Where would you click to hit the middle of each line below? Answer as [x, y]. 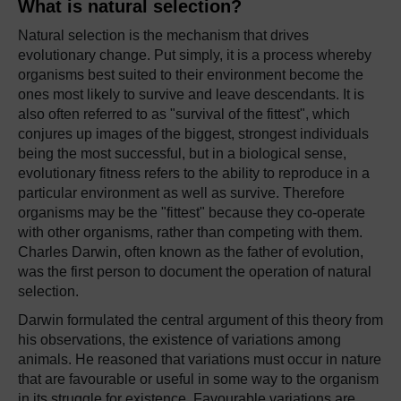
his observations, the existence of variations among [179, 340]
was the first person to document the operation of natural [195, 272]
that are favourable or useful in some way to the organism [198, 379]
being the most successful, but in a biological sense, [182, 154]
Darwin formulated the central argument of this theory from [200, 320]
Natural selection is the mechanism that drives [163, 35]
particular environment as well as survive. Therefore [181, 193]
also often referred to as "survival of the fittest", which [184, 114]
